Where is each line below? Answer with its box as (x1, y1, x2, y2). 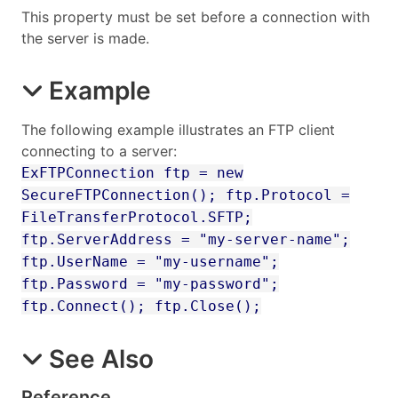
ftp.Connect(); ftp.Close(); (21, 297, 261, 314)
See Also (49, 343, 154, 374)
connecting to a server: (21, 141, 177, 160)
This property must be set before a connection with (21, 7, 370, 26)
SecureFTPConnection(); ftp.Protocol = (21, 186, 350, 203)
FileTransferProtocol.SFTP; (21, 208, 252, 226)
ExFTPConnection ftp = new (21, 163, 243, 181)
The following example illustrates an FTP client (21, 120, 335, 139)
